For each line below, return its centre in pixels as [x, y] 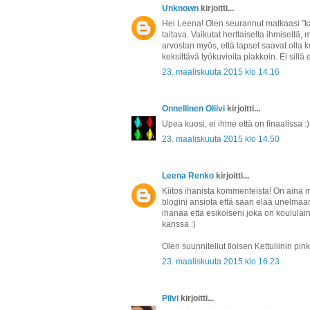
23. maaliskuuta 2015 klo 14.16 [221, 72]
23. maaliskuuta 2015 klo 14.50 [221, 139]
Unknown [180, 8]
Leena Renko [188, 175]
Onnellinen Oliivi [193, 108]
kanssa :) [179, 224]
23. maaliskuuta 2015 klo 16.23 [221, 261]
